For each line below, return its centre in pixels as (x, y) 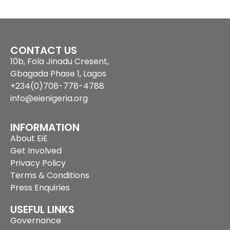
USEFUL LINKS (42, 210)
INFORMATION (45, 128)
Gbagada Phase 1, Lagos (58, 73)
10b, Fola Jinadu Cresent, (60, 61)
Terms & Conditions (50, 176)
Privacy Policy (38, 163)
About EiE (29, 139)
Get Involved (36, 151)
